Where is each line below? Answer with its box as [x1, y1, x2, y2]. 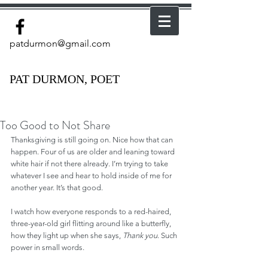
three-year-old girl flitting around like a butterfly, [11, 219, 173, 228]
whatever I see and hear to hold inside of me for [11, 171, 173, 180]
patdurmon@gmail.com [10, 38, 111, 49]
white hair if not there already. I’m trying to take [11, 159, 170, 168]
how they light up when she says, [11, 231, 123, 240]
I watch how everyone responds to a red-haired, [11, 207, 173, 216]
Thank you [123, 231, 157, 240]
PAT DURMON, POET [10, 72, 120, 86]
